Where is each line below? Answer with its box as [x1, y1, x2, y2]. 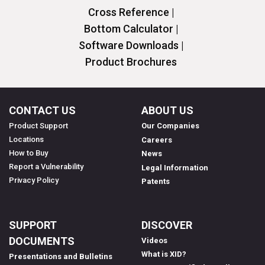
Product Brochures [85, 56, 177, 69]
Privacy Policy [9, 176, 59, 185]
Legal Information [141, 163, 208, 173]
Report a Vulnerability [9, 162, 83, 172]
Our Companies [141, 121, 199, 131]
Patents [141, 177, 170, 186]
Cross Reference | [88, 6, 174, 19]
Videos [141, 236, 167, 245]
